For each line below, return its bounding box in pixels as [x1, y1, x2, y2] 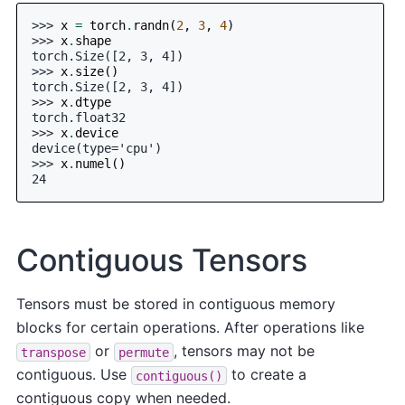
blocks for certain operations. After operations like [16, 318, 365, 337]
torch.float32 [32, 109, 127, 125]
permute [118, 344, 170, 360]
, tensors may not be [174, 342, 316, 361]
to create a [227, 365, 307, 384]
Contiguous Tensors [16, 240, 308, 278]
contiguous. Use [16, 365, 132, 384]
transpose [21, 344, 87, 360]
